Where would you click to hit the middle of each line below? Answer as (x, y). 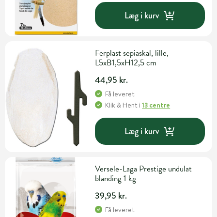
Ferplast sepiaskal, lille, (132, 53)
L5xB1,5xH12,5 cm (126, 63)
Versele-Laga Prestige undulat (144, 169)
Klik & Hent (122, 105)
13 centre (156, 105)
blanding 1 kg (116, 179)
